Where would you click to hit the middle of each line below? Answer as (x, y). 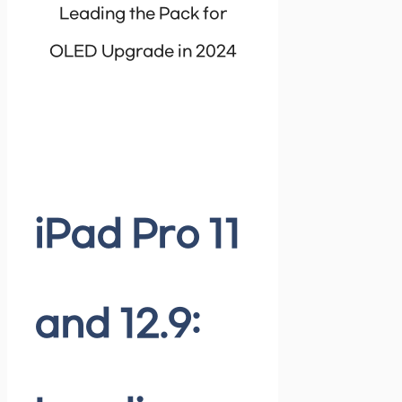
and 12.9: (117, 325)
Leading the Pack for (143, 14)
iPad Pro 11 (137, 236)
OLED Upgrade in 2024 (143, 52)
